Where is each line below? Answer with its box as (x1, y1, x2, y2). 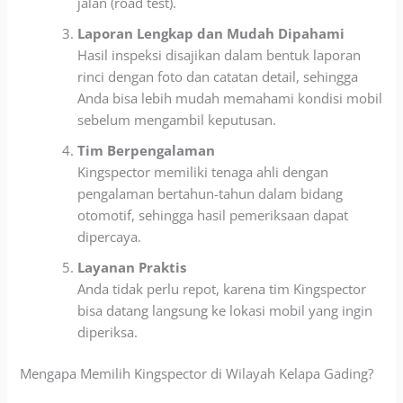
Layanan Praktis (77, 257, 187, 276)
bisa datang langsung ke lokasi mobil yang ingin (77, 300, 373, 319)
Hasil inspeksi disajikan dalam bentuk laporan (77, 45, 362, 64)
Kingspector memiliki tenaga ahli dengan (77, 162, 329, 181)
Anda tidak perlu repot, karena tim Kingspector (77, 279, 367, 298)
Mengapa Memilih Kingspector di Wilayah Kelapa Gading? (20, 363, 374, 382)
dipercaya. (77, 227, 142, 246)
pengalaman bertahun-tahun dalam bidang (77, 184, 344, 202)
